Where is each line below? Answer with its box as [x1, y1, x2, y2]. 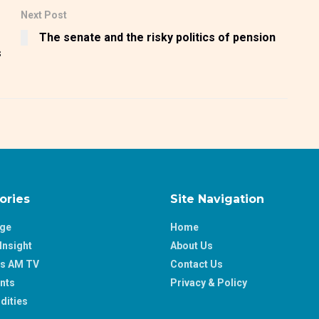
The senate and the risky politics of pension [39, 31, 276, 45]
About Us [170, 240, 213, 252]
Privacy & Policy [170, 277, 247, 289]
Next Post [21, 9, 67, 21]
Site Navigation [170, 192, 264, 206]
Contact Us [170, 258, 223, 271]
